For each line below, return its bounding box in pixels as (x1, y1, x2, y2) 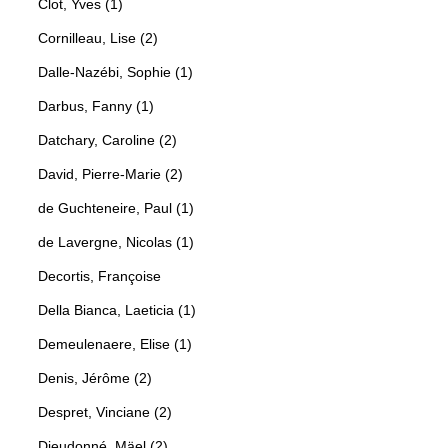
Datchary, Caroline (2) (38, 131, 177, 148)
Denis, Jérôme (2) (38, 369, 152, 386)
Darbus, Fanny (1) (38, 97, 154, 114)
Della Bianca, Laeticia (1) (38, 301, 196, 318)
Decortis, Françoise (38, 267, 161, 284)
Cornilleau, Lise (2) (38, 29, 158, 46)
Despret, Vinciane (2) (38, 403, 172, 420)
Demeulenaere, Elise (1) (38, 335, 192, 352)
